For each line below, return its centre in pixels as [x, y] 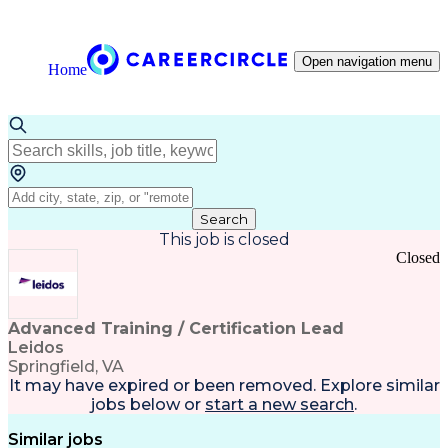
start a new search [279, 404]
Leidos [36, 347]
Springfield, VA [66, 366]
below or [163, 404]
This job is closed [224, 239]
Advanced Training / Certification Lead [176, 328]
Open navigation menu [367, 61]
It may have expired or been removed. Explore [195, 385]
